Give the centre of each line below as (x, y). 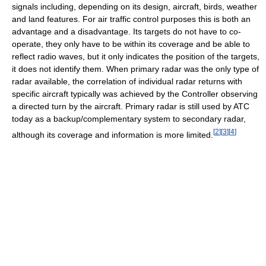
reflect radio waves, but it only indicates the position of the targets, (136, 56)
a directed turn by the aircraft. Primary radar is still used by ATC (131, 106)
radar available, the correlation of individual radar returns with (127, 81)
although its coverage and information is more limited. (113, 134)
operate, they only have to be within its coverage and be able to (131, 44)
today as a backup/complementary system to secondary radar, (129, 118)
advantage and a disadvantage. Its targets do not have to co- (126, 31)
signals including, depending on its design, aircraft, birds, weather (134, 6)
